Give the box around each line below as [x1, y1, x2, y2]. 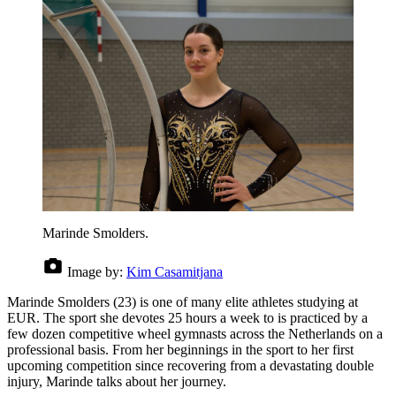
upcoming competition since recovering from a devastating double [7, 357, 374, 373]
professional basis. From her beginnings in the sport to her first [7, 341, 354, 357]
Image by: [67, 263, 123, 279]
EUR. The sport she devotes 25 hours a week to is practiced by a [7, 309, 368, 325]
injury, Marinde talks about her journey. [7, 373, 226, 389]
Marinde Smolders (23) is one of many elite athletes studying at [7, 293, 358, 309]
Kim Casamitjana [126, 263, 223, 279]
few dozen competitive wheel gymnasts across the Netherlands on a [7, 325, 383, 341]
